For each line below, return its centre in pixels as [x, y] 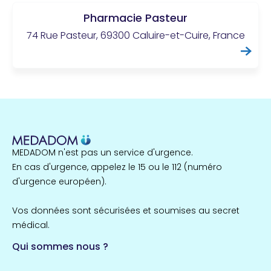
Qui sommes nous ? [60, 247]
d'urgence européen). [59, 182]
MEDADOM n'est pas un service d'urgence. [103, 153]
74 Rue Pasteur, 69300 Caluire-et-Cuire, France [135, 36]
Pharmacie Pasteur [135, 18]
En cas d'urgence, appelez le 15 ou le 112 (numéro [117, 167]
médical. [31, 225]
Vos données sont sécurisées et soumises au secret [126, 211]
